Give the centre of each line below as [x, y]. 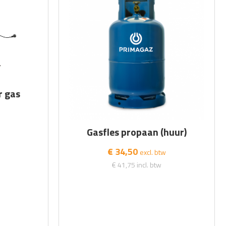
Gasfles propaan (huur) [137, 132]
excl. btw [153, 152]
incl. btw [149, 164]
